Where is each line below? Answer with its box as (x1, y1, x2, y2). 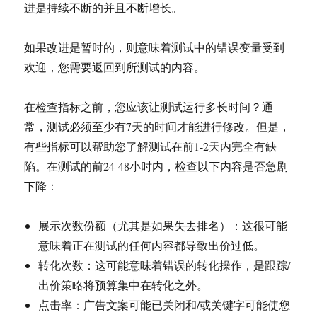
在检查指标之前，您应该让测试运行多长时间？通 (24, 99, 274, 114)
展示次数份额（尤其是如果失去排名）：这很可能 (38, 218, 288, 233)
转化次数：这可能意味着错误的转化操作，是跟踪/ (38, 258, 291, 272)
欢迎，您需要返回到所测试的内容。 (24, 59, 206, 74)
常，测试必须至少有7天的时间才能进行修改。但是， (24, 119, 291, 134)
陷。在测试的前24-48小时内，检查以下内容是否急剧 (24, 158, 289, 173)
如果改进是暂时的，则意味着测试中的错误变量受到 (24, 40, 285, 54)
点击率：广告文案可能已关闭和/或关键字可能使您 (38, 297, 291, 312)
